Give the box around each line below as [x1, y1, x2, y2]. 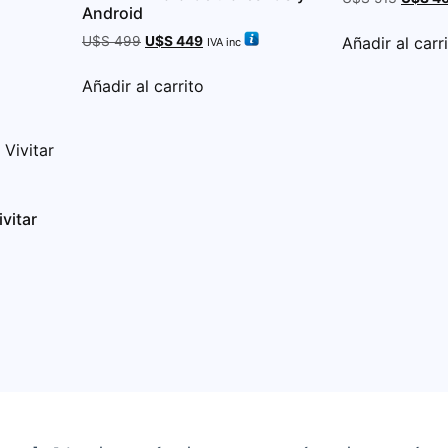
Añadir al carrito [82, 75, 204, 96]
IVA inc [207, 34, 241, 49]
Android [82, 2, 143, 23]
